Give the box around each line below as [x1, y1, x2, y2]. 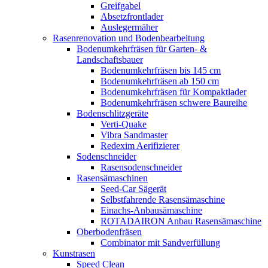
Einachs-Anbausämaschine [100, 205, 202, 216]
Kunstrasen [53, 248, 95, 259]
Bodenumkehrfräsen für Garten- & [77, 44, 207, 54]
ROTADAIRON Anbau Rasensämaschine [100, 216, 261, 227]
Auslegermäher [100, 22, 158, 33]
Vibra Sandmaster [100, 130, 167, 141]
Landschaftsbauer [77, 54, 143, 65]
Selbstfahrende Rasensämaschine [100, 194, 225, 205]
